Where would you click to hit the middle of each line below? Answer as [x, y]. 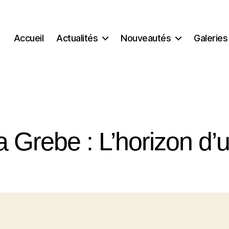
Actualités [77, 38]
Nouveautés [146, 38]
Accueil [29, 38]
